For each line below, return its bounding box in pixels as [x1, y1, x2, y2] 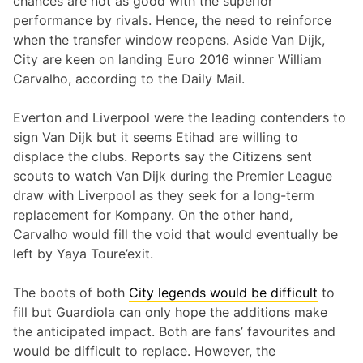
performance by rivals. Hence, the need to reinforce [13, 12, 331, 29]
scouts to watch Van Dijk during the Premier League [13, 168, 332, 185]
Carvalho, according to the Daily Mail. [13, 70, 245, 88]
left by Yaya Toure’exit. [13, 246, 153, 263]
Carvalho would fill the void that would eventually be [13, 226, 338, 243]
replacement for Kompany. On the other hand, [13, 207, 293, 224]
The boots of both [13, 284, 129, 301]
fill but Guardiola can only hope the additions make [13, 304, 327, 321]
